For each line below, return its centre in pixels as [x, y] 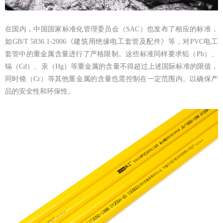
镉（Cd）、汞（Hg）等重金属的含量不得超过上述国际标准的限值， [111, 66]
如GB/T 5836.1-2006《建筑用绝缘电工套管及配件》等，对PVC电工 [111, 41]
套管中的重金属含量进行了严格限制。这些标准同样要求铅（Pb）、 [111, 54]
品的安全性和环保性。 [40, 91]
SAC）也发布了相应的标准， [172, 29]
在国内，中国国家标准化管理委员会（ [66, 29]
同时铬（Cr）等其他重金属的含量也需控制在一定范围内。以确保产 [111, 79]
